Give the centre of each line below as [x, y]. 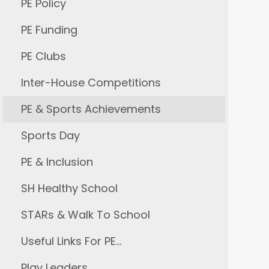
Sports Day [50, 135]
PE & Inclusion [57, 162]
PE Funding [49, 30]
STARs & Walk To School [85, 215]
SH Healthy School [69, 188]
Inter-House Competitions [91, 83]
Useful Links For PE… [71, 241]
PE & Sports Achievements [91, 109]
